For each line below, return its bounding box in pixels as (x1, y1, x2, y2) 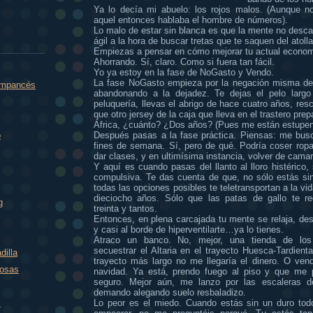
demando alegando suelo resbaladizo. (94, 286, 246, 298)
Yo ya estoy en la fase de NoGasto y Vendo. (94, 66, 274, 78)
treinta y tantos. (94, 203, 157, 214)
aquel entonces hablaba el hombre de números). (94, 14, 288, 25)
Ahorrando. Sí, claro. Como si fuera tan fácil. (94, 56, 275, 67)
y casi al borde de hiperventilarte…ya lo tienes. (94, 224, 284, 235)
